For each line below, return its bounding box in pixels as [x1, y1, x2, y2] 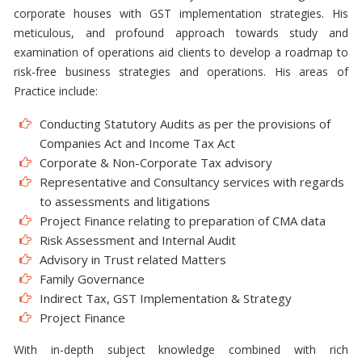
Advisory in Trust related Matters [40, 251, 226, 267]
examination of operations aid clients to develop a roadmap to [14, 44, 348, 60]
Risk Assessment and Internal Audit [40, 232, 236, 248]
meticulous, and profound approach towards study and [14, 25, 348, 40]
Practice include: [14, 83, 98, 99]
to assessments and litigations [40, 193, 210, 209]
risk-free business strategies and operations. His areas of [14, 64, 348, 79]
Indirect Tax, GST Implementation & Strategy [40, 290, 292, 306]
